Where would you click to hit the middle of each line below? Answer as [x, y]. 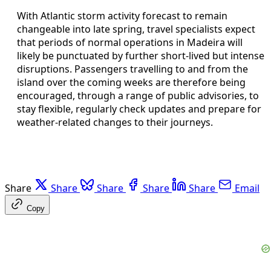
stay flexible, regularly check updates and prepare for [139, 109]
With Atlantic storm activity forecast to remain [122, 15]
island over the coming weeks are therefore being [131, 82]
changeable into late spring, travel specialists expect [136, 29]
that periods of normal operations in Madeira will [130, 42]
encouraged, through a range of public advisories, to [138, 95]
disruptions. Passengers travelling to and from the [132, 69]
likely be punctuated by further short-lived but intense [141, 55]
